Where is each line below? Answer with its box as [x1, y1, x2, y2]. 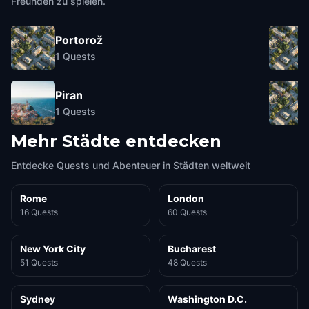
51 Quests [20, 257, 58, 268]
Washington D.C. [168, 293, 247, 305]
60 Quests [168, 207, 207, 217]
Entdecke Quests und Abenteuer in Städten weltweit [11, 159, 250, 171]
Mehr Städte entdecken [11, 131, 221, 151]
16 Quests [20, 207, 58, 217]
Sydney [20, 293, 55, 305]
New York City [20, 243, 86, 255]
